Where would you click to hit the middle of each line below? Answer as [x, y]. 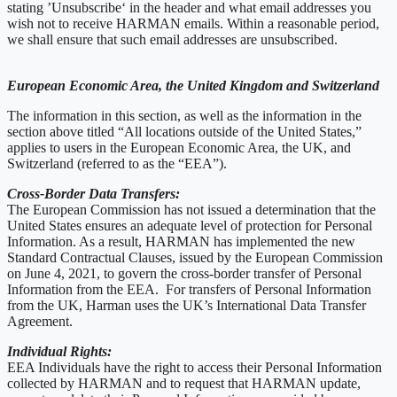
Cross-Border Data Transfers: [93, 193]
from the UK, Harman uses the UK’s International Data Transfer [187, 305]
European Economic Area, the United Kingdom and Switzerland [193, 85]
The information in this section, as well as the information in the [184, 115]
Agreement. [40, 321]
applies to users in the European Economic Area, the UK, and [179, 147]
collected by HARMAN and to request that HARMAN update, [184, 383]
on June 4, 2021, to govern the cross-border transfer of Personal [184, 273]
